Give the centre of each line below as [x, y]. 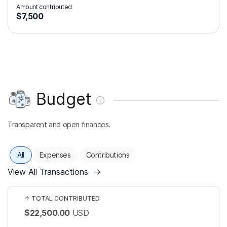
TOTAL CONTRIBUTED [66, 198]
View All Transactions [48, 172]
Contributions [108, 155]
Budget [64, 99]
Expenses [55, 155]
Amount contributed [44, 7]
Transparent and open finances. [59, 124]
